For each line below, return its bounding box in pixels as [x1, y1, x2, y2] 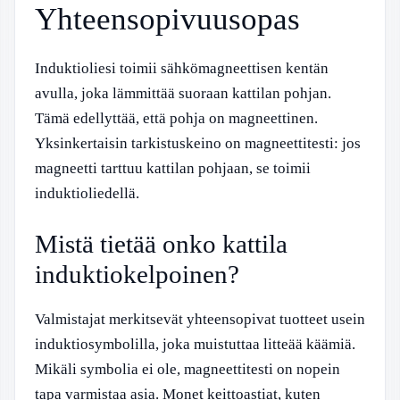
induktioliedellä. [35, 184, 139, 202]
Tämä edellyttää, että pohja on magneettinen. [35, 109, 318, 127]
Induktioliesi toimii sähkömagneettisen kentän [35, 59, 329, 77]
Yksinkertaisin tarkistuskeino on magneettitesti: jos [35, 134, 361, 152]
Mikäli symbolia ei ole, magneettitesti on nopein [35, 361, 340, 378]
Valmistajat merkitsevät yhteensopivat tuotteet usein [35, 311, 365, 328]
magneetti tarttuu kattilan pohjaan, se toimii [35, 159, 311, 177]
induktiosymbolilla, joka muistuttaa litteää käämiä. [35, 336, 355, 353]
